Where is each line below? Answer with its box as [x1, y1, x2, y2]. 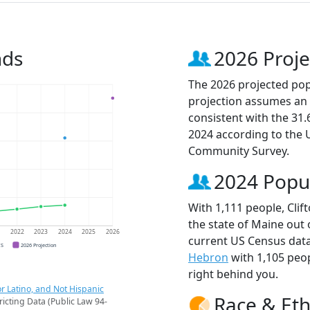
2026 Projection [21, 241, 57, 248]
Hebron [188, 250, 228, 266]
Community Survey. [188, 143, 289, 159]
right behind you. [188, 266, 278, 282]
